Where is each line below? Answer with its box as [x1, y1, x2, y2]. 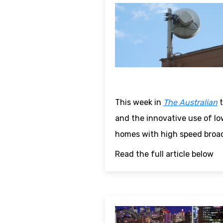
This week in [114, 97, 163, 107]
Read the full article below [114, 149, 214, 159]
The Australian [163, 97, 218, 107]
